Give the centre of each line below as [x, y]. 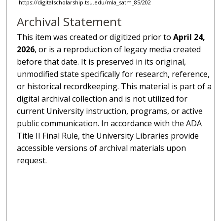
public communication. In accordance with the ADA [110, 123]
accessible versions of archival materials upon [102, 148]
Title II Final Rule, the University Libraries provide [108, 135]
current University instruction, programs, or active [110, 111]
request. [32, 160]
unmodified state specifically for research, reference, [113, 74]
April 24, [189, 37]
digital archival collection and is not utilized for [102, 98]
